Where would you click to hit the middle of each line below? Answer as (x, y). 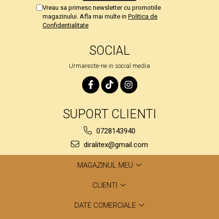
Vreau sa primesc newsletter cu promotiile (102, 7)
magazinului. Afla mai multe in (85, 16)
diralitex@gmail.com (115, 144)
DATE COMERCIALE (106, 205)
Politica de (143, 16)
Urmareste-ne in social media (109, 66)
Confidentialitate (66, 25)
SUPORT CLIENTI (109, 114)
